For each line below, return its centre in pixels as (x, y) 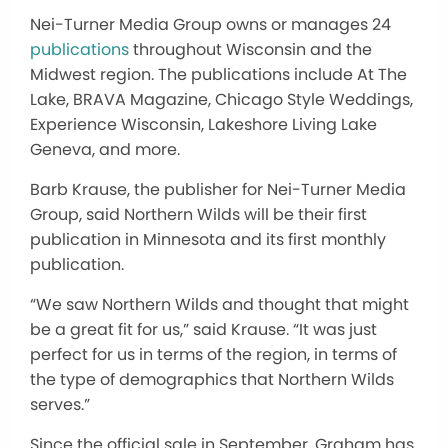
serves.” (60, 405)
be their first (318, 215)
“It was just (335, 330)
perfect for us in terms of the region (168, 355)
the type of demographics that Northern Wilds (212, 380)
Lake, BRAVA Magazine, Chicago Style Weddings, (221, 100)
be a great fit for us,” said (128, 330)
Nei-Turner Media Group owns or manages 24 (210, 25)
